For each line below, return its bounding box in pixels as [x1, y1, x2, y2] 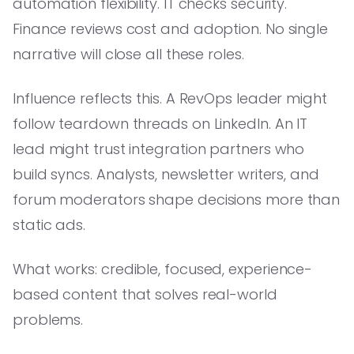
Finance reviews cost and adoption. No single [13, 18, 329, 39]
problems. [13, 309, 84, 330]
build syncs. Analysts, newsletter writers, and [13, 164, 319, 184]
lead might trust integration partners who [13, 138, 305, 159]
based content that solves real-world [13, 284, 277, 304]
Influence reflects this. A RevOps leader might [13, 88, 327, 108]
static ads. [13, 214, 86, 235]
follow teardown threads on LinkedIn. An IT [13, 113, 308, 134]
